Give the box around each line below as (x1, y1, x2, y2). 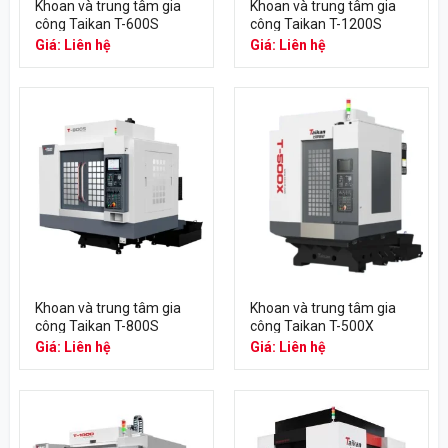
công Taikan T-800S (34, 318, 159, 335)
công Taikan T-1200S (249, 15, 382, 32)
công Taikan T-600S (34, 15, 159, 32)
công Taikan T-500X (249, 318, 374, 335)
